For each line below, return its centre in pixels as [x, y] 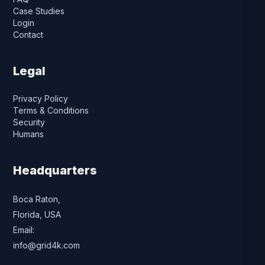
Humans [29, 134]
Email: [24, 230]
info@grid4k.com [47, 245]
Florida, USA [37, 214]
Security [29, 122]
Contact [28, 34]
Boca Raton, [37, 199]
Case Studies [39, 11]
